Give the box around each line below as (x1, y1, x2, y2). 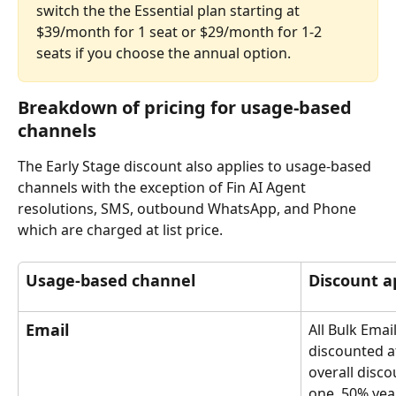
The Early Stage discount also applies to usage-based (18, 156, 375, 177)
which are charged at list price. (18, 220, 223, 240)
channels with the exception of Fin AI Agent (18, 178, 309, 198)
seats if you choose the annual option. (36, 43, 291, 64)
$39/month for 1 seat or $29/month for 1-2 (36, 22, 325, 42)
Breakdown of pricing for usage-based (18, 95, 356, 120)
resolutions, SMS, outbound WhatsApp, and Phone (18, 199, 360, 219)
